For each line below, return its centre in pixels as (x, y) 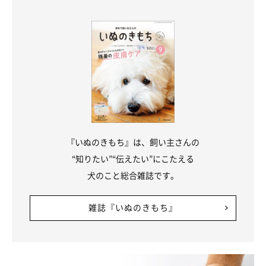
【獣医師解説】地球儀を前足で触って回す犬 (133, 255)
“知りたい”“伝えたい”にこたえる (133, 158)
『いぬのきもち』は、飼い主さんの (133, 142)
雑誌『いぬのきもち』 (133, 207)
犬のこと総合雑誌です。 (133, 175)
